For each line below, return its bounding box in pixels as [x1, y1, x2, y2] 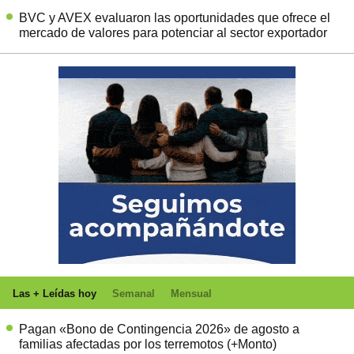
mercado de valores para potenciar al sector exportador [19, 25, 327, 40]
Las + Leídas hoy [13, 287, 96, 299]
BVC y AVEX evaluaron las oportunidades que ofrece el [19, 10, 330, 24]
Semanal [112, 287, 155, 299]
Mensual [171, 287, 212, 299]
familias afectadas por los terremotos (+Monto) [19, 337, 277, 351]
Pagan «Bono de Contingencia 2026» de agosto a [19, 322, 299, 336]
